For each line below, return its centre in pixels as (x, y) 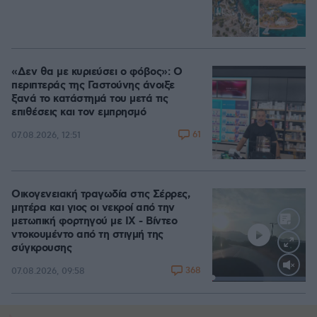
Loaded (272, 280)
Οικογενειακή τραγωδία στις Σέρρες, (100, 195)
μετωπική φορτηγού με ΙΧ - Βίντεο (94, 221)
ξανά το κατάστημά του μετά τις (90, 99)
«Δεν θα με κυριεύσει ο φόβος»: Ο (97, 72)
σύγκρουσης (41, 248)
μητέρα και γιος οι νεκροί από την (93, 208)
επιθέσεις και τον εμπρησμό (79, 113)
